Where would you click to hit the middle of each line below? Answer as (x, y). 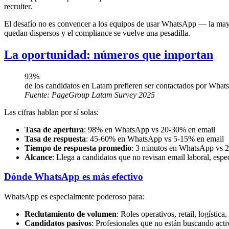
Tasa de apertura (54, 129)
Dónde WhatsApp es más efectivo (74, 177)
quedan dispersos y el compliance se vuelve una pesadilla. (97, 33)
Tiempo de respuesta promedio (78, 148)
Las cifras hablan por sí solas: (51, 112)
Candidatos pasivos (58, 223)
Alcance (38, 157)
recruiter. (18, 6)
